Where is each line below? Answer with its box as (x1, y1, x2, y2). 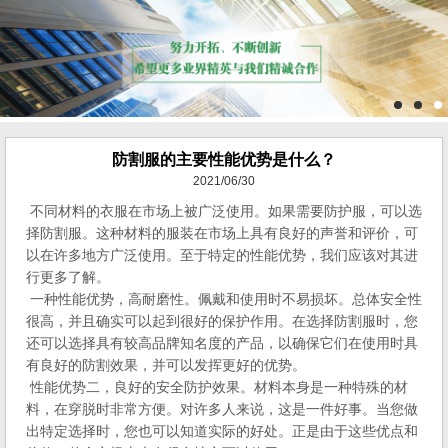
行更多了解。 (26, 268, 110, 285)
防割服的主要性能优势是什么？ (112, 150, 336, 168)
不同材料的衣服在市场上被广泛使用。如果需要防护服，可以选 (26, 202, 422, 219)
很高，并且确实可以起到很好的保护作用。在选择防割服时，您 (26, 312, 418, 329)
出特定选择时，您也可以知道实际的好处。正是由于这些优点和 (26, 422, 418, 439)
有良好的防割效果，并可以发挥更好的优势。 (26, 356, 306, 373)
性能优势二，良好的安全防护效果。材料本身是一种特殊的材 (26, 378, 408, 395)
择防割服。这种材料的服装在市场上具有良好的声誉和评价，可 (26, 224, 418, 241)
